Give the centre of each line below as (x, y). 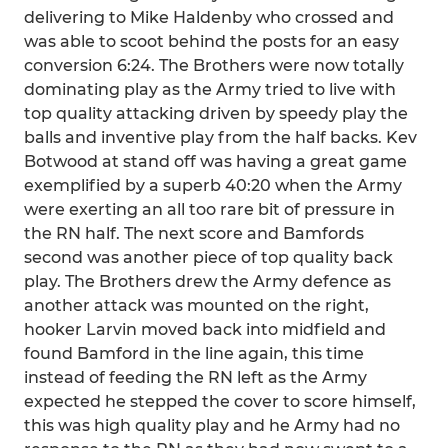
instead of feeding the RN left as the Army (195, 377)
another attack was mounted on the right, (196, 305)
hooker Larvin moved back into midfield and (205, 329)
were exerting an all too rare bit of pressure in (209, 209)
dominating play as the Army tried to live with (210, 89)
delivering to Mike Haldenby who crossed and (209, 17)
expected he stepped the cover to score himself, (220, 401)
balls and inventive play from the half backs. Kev (220, 137)
